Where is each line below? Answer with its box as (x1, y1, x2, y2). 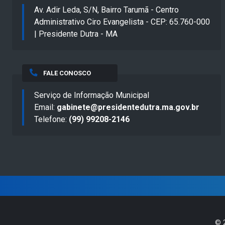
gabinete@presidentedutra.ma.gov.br (57, 102, 199, 112)
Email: (34, 102, 57, 112)
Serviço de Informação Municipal (34, 90, 149, 100)
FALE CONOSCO (43, 69, 91, 77)
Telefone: (34, 114, 69, 124)
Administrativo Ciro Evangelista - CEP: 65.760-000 (34, 17, 210, 27)
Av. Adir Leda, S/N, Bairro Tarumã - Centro (34, 5, 179, 15)
